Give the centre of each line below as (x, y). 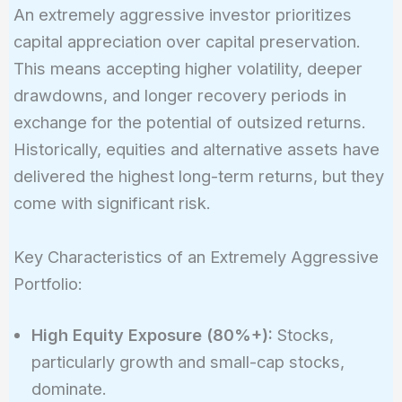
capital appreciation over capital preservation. (187, 42)
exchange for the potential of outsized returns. (189, 122)
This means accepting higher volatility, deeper (188, 69)
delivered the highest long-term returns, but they (198, 176)
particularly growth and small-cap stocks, (188, 361)
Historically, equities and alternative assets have (196, 149)
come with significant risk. (112, 203)
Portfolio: (48, 283)
